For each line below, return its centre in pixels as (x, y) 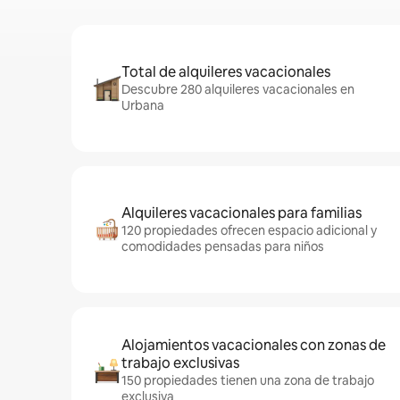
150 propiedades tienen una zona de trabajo (248, 380)
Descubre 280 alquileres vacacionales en (238, 89)
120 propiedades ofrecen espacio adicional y (249, 230)
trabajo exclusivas (180, 363)
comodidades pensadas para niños (223, 246)
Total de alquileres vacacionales (226, 72)
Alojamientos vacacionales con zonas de (254, 345)
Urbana (143, 105)
